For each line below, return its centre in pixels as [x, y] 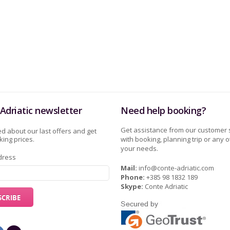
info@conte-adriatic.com [177, 168]
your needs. [140, 148]
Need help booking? [164, 110]
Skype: [132, 186]
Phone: [133, 177]
